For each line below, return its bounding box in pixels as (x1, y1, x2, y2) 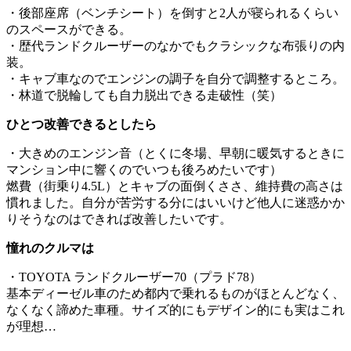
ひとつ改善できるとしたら (6, 117, 157, 131)
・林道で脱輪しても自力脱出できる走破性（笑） (6, 88, 282, 102)
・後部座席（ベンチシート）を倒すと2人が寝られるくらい (6, 5, 338, 20)
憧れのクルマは (6, 241, 94, 255)
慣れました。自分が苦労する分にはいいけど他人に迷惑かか (6, 195, 345, 209)
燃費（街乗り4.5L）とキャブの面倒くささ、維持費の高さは (6, 179, 343, 193)
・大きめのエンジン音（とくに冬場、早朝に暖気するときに (6, 146, 345, 160)
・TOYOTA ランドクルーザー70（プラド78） (6, 270, 262, 284)
